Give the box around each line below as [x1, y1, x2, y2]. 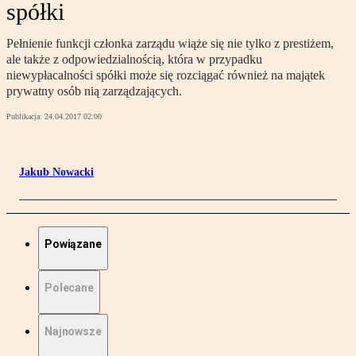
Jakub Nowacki [19, 166, 94, 179]
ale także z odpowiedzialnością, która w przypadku [6, 52, 262, 67]
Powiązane [44, 238, 102, 251]
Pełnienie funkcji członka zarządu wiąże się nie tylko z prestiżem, [6, 37, 334, 51]
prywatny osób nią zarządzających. [6, 84, 182, 99]
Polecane [44, 281, 94, 295]
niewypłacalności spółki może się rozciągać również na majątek [6, 68, 325, 83]
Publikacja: [6, 112, 44, 122]
